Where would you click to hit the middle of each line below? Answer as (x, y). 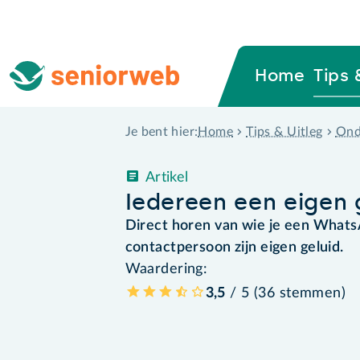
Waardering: (166, 269)
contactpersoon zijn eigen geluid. (234, 247)
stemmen (310, 293)
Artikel (167, 177)
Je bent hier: (162, 132)
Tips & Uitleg (284, 131)
